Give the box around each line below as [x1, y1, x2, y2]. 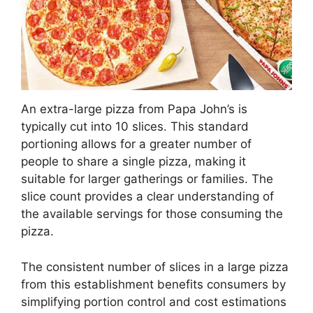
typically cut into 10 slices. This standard [21, 119, 249, 134]
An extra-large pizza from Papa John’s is [21, 102, 247, 117]
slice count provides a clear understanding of [21, 189, 274, 204]
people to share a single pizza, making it [21, 154, 246, 169]
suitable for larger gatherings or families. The [21, 172, 273, 187]
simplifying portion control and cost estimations [21, 294, 286, 309]
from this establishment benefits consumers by [21, 277, 286, 291]
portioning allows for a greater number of [21, 137, 252, 152]
